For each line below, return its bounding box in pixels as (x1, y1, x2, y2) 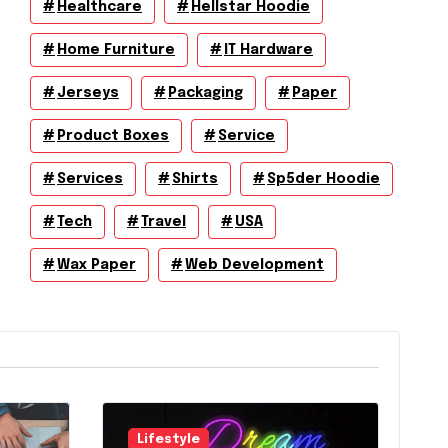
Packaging (168, 86, 243, 100)
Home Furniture (57, 43, 175, 57)
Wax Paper (57, 258, 136, 272)
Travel (141, 215, 186, 229)
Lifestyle (136, 433, 200, 446)
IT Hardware (224, 43, 313, 57)
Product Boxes (57, 129, 169, 143)
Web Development (185, 258, 324, 272)
